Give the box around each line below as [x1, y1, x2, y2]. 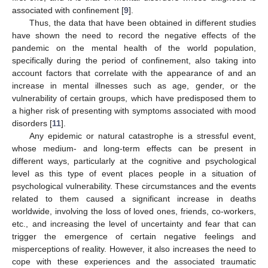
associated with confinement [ [12, 5, 124, 15]
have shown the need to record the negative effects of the [12, 30, 256, 40]
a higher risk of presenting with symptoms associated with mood [12, 105, 256, 115]
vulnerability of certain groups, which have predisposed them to [12, 93, 256, 103]
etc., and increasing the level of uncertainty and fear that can [12, 218, 256, 229]
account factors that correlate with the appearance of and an [12, 68, 256, 78]
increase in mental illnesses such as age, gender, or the [12, 80, 256, 90]
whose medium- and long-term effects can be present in [12, 143, 256, 153]
